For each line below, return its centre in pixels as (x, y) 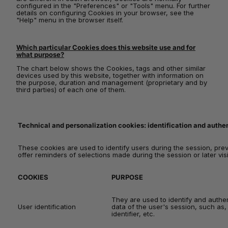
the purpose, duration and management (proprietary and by (112, 82)
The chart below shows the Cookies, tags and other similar (111, 68)
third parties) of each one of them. (71, 90)
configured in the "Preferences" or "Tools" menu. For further (113, 6)
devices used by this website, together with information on (110, 75)
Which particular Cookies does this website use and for (106, 47)
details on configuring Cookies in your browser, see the (105, 13)
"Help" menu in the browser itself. (70, 20)
